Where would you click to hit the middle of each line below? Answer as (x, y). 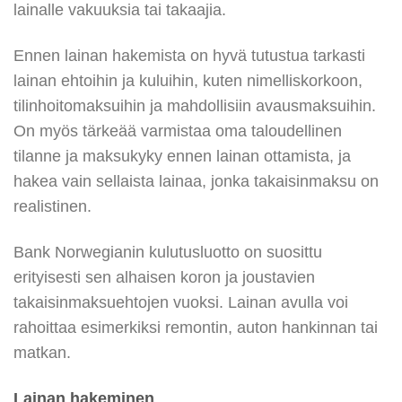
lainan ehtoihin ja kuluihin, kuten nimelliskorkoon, (188, 81)
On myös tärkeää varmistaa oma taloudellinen (178, 131)
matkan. (42, 353)
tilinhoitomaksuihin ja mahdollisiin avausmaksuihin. (195, 106)
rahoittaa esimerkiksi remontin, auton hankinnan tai (196, 328)
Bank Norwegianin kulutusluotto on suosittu (168, 253)
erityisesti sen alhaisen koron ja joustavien (164, 278)
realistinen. (52, 207)
